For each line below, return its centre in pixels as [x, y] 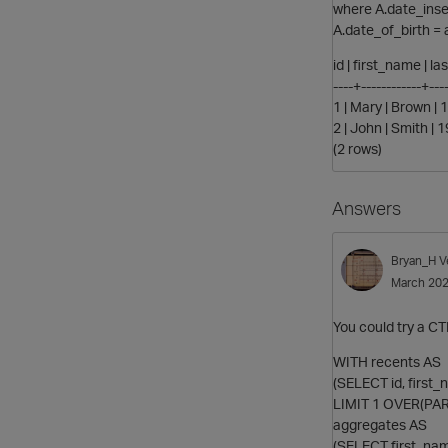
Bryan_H [413, 260]
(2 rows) [357, 148]
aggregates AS [380, 425]
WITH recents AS [387, 362]
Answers [366, 207]
